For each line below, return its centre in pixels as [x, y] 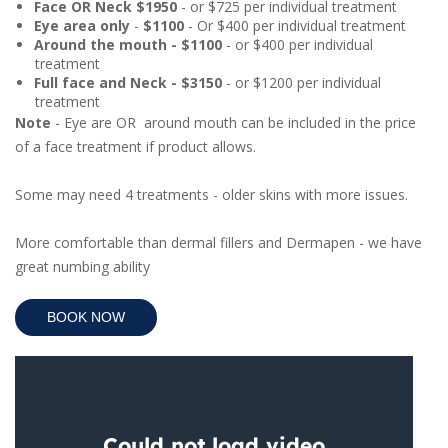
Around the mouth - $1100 [127, 45]
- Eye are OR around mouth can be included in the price [233, 123]
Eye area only [81, 26]
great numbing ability [84, 267]
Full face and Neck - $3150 [127, 83]
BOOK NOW [86, 317]
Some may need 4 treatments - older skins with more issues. [213, 195]
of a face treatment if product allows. [137, 147]
